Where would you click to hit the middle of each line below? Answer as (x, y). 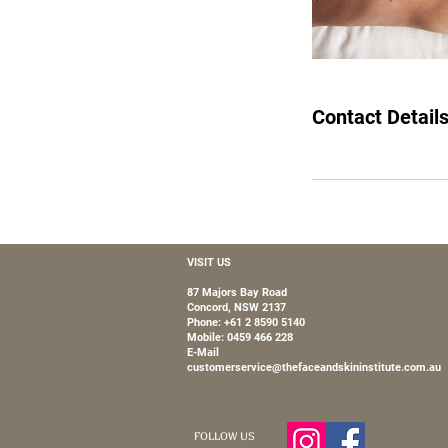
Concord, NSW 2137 (236, 307)
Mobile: (207, 337)
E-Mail (203, 352)
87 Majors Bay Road (237, 292)
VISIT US (209, 262)
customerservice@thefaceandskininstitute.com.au (314, 367)
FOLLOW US (224, 435)
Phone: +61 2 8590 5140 (247, 322)
